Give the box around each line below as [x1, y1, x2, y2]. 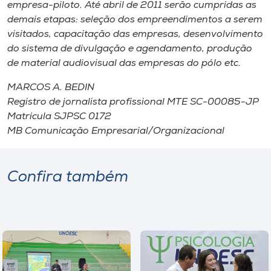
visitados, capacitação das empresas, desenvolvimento [7, 30, 263, 39]
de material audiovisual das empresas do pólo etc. [7, 59, 241, 68]
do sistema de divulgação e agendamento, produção [7, 44, 252, 54]
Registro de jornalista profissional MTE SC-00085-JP [7, 97, 259, 107]
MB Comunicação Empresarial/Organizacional [7, 126, 224, 136]
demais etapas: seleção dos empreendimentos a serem [7, 15, 263, 25]
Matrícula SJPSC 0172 [7, 112, 111, 122]
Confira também [7, 170, 128, 185]
